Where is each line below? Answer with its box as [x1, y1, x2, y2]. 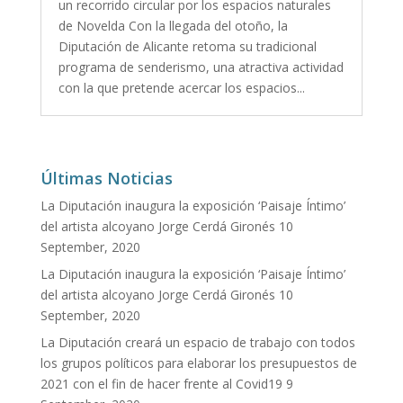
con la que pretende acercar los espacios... [58, 78, 305, 96]
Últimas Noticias [40, 166, 173, 189]
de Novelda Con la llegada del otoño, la [58, 16, 288, 34]
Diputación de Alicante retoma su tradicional [58, 37, 317, 55]
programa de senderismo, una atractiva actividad [58, 58, 344, 76]
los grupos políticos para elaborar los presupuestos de [40, 354, 357, 372]
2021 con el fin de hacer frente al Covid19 [40, 374, 282, 392]
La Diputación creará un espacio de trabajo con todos [40, 333, 355, 351]
